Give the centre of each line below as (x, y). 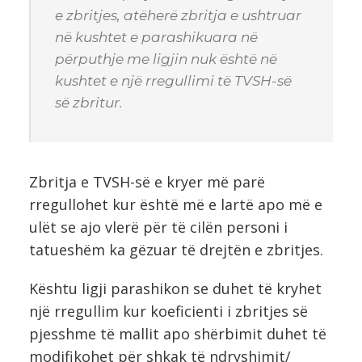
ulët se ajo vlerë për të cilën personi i (158, 227)
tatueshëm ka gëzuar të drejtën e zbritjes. (176, 249)
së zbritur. (89, 102)
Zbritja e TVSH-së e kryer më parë (147, 181)
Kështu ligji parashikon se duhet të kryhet (175, 288)
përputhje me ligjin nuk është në (166, 59)
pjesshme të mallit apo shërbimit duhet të (178, 333)
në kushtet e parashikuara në (156, 37)
